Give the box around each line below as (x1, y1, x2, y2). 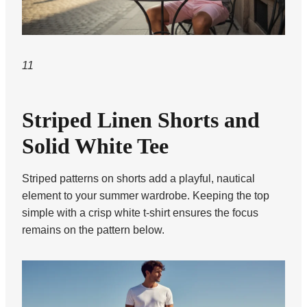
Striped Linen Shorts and (22, 108, 260, 132)
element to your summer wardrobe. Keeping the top (22, 190, 269, 201)
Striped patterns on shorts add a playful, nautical (22, 173, 255, 184)
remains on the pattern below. (22, 224, 164, 236)
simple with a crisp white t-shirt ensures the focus (22, 207, 258, 219)
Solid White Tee (22, 134, 169, 158)
